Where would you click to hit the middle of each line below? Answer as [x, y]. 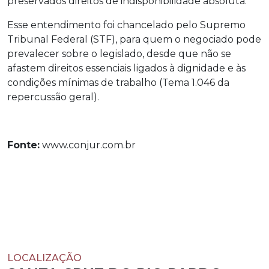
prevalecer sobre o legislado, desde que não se [119, 54]
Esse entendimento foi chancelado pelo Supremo [126, 25]
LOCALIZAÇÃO [44, 258]
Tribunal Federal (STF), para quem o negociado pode [134, 39]
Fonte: [23, 145]
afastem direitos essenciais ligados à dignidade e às [126, 68]
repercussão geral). [53, 97]
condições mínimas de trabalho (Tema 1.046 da [118, 83]
